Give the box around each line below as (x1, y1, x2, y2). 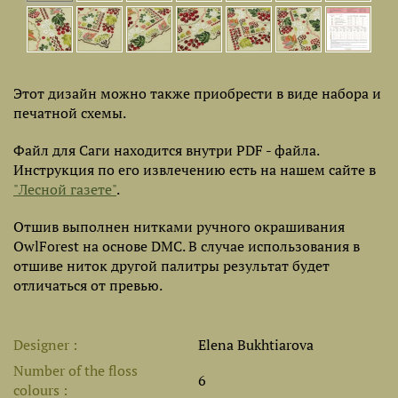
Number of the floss (13, 361, 138, 380)
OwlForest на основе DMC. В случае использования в (13, 236, 360, 256)
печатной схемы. (13, 103, 126, 123)
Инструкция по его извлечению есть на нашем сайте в (13, 160, 376, 179)
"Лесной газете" (13, 179, 116, 199)
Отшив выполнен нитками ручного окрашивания (13, 217, 345, 236)
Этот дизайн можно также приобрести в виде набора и (13, 84, 381, 103)
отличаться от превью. (13, 275, 163, 295)
